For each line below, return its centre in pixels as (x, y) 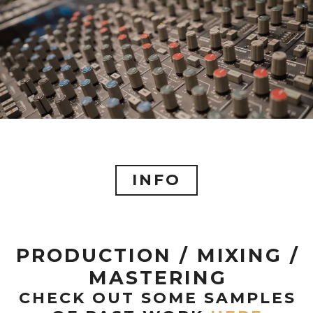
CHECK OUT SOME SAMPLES (158, 298)
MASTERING (158, 278)
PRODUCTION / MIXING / (158, 256)
